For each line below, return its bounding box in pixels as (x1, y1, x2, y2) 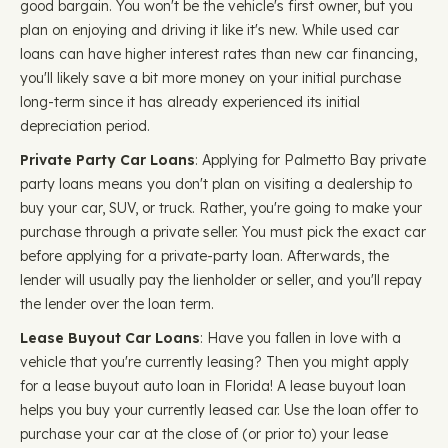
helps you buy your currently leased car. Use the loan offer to (20, 401, 418, 419)
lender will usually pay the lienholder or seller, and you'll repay (20, 271, 422, 289)
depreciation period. (20, 117, 150, 135)
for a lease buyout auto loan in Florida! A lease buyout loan (20, 377, 406, 395)
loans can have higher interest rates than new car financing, (20, 45, 417, 63)
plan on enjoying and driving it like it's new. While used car (20, 21, 399, 39)
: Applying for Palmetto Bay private (195, 151, 426, 169)
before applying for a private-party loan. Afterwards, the (20, 247, 389, 265)
